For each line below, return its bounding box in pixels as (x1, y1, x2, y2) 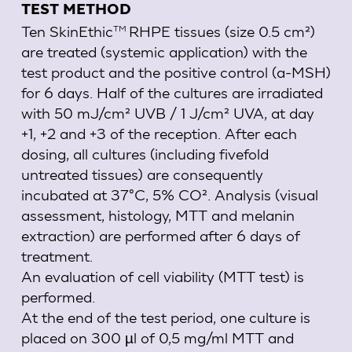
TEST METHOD (20, 2, 131, 18)
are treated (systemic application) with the (20, 42, 307, 60)
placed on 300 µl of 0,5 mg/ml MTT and (20, 328, 294, 346)
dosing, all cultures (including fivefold (20, 144, 269, 163)
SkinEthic (49, 21, 113, 40)
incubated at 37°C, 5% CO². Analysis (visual (20, 185, 318, 203)
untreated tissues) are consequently (20, 164, 263, 183)
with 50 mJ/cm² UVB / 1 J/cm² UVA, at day (20, 103, 314, 122)
